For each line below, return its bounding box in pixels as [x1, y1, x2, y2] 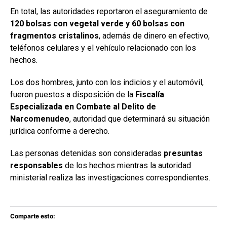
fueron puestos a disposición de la [10, 90, 135, 100]
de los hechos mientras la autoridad [63, 161, 191, 171]
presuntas [164, 148, 203, 159]
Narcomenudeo [10, 114, 69, 124]
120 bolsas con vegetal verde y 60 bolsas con [10, 19, 184, 29]
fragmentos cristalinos [10, 31, 99, 41]
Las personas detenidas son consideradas [10, 148, 164, 159]
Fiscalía [135, 90, 164, 100]
